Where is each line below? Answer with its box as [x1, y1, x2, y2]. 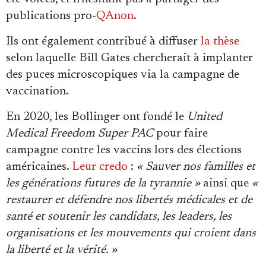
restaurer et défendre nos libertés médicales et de [6, 194, 252, 206]
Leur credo [72, 160, 128, 173]
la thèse [201, 35, 239, 47]
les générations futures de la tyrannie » [6, 177, 200, 189]
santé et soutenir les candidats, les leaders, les [6, 210, 232, 223]
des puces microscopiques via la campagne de [6, 68, 239, 81]
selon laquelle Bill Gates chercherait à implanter [6, 52, 253, 64]
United [187, 110, 222, 123]
